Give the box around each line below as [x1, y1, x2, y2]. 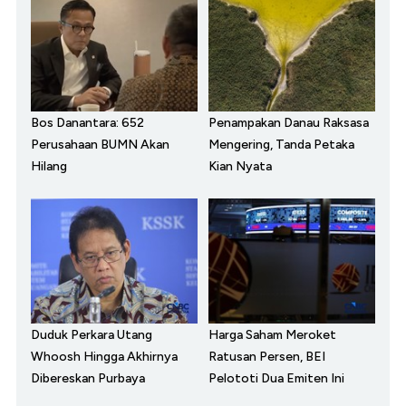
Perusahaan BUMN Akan [31, 136, 169, 152]
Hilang [31, 158, 67, 174]
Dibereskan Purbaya [31, 370, 145, 386]
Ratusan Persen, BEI [208, 348, 325, 364]
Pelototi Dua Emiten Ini [208, 370, 344, 386]
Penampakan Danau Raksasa [208, 114, 369, 130]
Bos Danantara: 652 [31, 114, 144, 130]
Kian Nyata [208, 158, 272, 174]
